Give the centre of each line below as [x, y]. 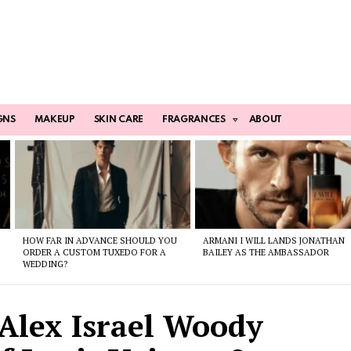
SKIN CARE [118, 120]
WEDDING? [45, 264]
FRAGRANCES [194, 120]
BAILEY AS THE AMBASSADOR [266, 252]
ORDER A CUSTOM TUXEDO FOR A [94, 252]
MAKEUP [54, 120]
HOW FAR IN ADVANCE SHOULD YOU [100, 240]
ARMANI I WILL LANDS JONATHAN [274, 240]
